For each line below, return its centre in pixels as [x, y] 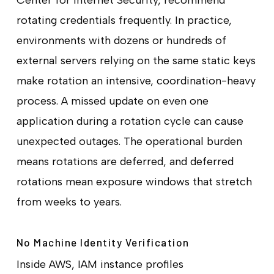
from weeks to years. [69, 202]
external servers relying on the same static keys [136, 60]
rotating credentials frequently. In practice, [124, 20]
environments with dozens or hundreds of [121, 40]
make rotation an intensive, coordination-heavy [136, 80]
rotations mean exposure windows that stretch [134, 181]
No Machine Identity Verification [103, 242]
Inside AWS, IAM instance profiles [100, 264]
